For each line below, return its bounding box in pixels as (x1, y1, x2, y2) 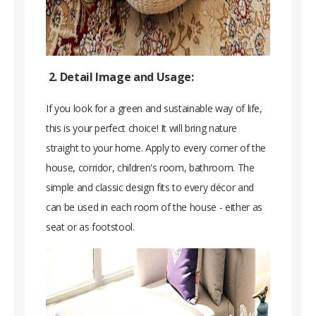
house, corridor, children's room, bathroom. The (46, 161, 255, 175)
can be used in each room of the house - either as (46, 200, 262, 214)
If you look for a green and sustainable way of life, (46, 102, 262, 116)
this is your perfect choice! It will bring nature (46, 121, 237, 135)
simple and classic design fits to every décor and (46, 181, 254, 195)
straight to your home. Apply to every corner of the (46, 141, 267, 155)
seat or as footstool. (46, 220, 135, 234)
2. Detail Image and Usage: (46, 69, 194, 85)
